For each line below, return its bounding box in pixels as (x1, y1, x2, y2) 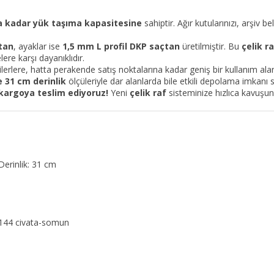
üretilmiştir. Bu (180, 40, 242, 52)
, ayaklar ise (13, 40, 62, 52)
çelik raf (130, 87, 166, 98)
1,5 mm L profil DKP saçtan (62, 40, 180, 52)
